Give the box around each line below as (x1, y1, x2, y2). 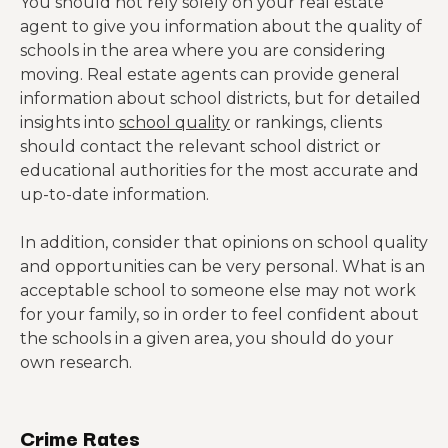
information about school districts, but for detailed (20, 89, 421, 108)
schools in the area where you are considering (20, 41, 386, 60)
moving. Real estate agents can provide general (20, 65, 400, 84)
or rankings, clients (230, 113, 382, 132)
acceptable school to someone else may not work (20, 281, 416, 300)
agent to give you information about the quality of (20, 17, 422, 36)
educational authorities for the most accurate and (20, 161, 419, 180)
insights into (20, 113, 119, 132)
